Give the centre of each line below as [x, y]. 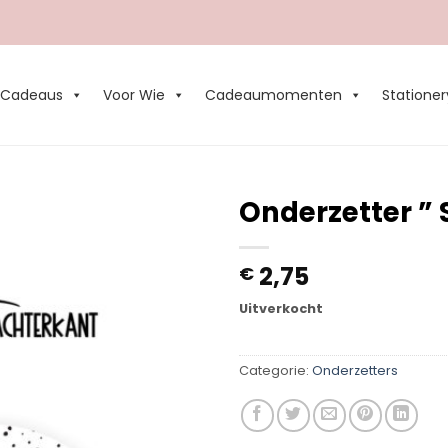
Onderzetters [355, 370]
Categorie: [275, 370]
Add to [167, 253]
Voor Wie [134, 95]
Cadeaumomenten [274, 95]
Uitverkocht [281, 308]
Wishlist [167, 271]
